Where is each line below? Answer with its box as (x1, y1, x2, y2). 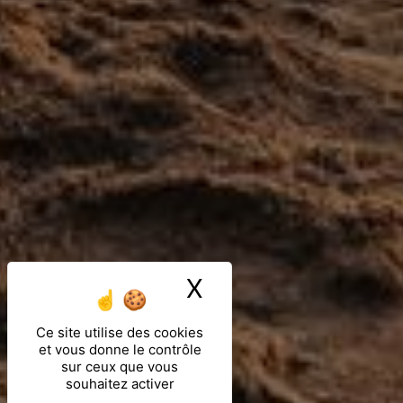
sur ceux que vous (61, 358, 178, 375)
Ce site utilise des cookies (36, 324, 203, 341)
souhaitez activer (65, 375, 175, 392)
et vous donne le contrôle (38, 341, 201, 358)
